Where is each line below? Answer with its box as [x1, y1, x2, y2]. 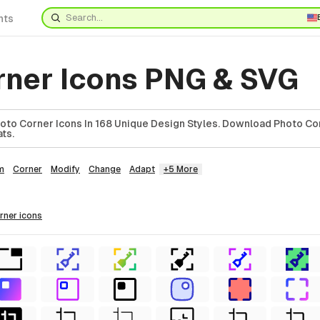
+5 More [164, 164, 198, 174]
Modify [51, 164, 80, 174]
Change [89, 164, 121, 174]
